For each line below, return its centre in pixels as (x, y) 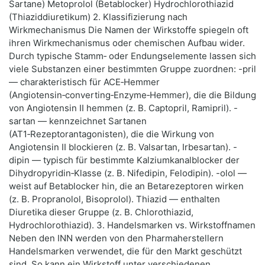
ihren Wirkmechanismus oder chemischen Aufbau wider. (127, 43)
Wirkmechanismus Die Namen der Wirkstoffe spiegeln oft (129, 30)
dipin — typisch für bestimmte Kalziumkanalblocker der (124, 160)
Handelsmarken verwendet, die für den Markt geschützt (125, 251)
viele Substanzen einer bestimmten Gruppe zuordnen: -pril (132, 69)
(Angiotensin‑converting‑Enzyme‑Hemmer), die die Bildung (132, 95)
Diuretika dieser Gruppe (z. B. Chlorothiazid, (101, 212)
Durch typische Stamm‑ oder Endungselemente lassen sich (132, 56)
